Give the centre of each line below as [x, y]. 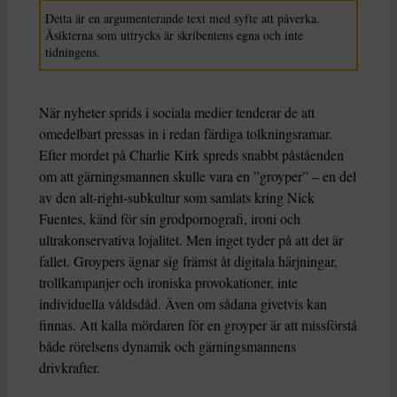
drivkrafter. [70, 368]
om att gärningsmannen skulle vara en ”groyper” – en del [198, 176]
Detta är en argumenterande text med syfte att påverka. [183, 19]
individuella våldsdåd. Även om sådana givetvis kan [183, 304]
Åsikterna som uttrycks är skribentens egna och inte [174, 35]
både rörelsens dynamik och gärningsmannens [167, 346]
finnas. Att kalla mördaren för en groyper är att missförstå [198, 325]
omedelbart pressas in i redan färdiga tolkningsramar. [186, 134]
